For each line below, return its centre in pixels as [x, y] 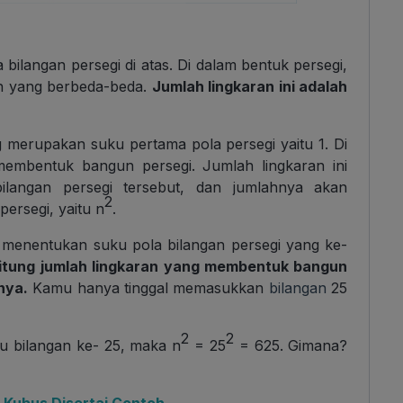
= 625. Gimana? [291, 346]
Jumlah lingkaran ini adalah [250, 87]
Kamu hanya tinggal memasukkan [146, 288]
